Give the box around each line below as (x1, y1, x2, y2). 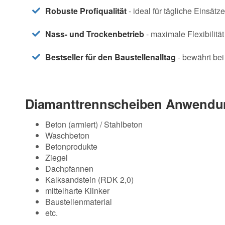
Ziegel (45, 152, 68, 164)
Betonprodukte (45, 141, 97, 153)
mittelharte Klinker (45, 185, 109, 197)
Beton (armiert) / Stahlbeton (45, 119, 143, 131)
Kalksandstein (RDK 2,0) (45, 174, 134, 186)
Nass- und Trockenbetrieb (45, 28, 144, 40)
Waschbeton (45, 130, 89, 142)
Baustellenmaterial (45, 196, 112, 208)
